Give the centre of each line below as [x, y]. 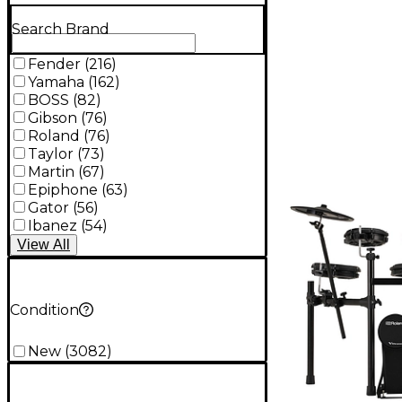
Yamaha [56, 82]
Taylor [51, 153]
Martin [51, 171]
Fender [54, 64]
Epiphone [63, 189]
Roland [54, 135]
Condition [44, 310]
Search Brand [61, 30]
